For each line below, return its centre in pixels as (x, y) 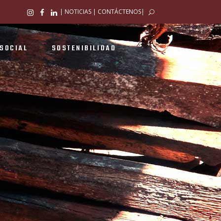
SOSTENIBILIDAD (84, 48)
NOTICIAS (78, 12)
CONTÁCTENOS (119, 12)
